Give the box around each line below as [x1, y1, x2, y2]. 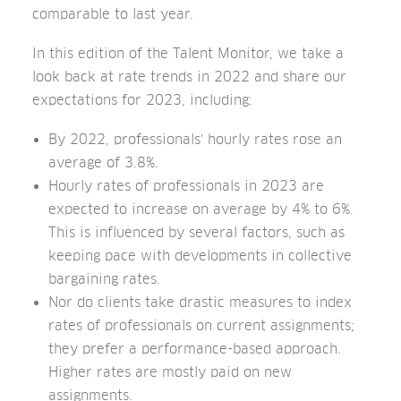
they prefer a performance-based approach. [48, 341, 341, 356]
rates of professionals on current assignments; [48, 318, 354, 333]
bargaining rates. [48, 271, 160, 286]
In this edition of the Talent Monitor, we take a [32, 46, 344, 61]
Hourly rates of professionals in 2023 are [48, 178, 324, 193]
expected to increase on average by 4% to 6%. [48, 201, 354, 217]
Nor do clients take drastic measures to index [48, 294, 352, 310]
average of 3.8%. [48, 155, 158, 170]
